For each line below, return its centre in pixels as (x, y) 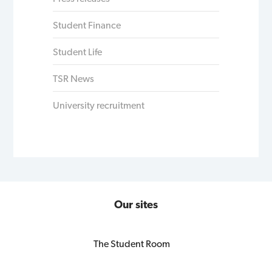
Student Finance (87, 25)
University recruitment (99, 105)
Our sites (136, 204)
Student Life (78, 52)
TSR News (74, 78)
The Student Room (132, 244)
